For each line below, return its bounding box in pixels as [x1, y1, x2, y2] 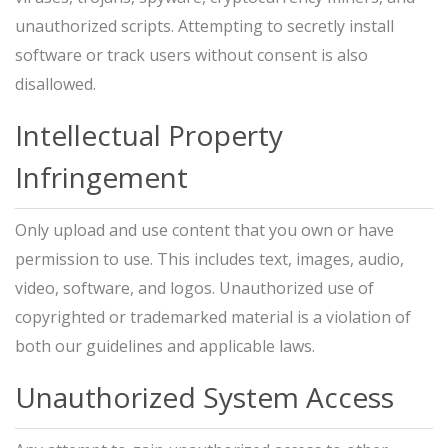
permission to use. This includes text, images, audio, [15, 248, 404, 270]
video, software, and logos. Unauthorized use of [15, 277, 374, 299]
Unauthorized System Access [15, 378, 394, 416]
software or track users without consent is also [15, 44, 368, 66]
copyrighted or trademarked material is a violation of [15, 306, 411, 328]
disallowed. [15, 73, 96, 95]
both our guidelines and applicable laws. [15, 335, 315, 357]
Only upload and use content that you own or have [15, 219, 394, 241]
